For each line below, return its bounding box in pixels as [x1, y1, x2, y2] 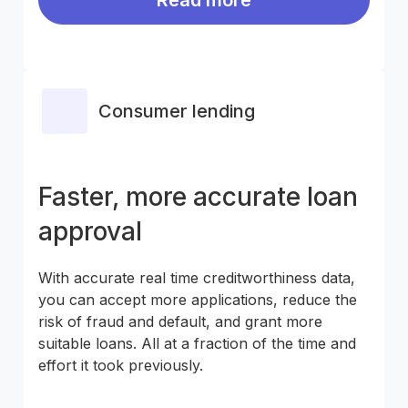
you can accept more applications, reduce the [38, 290, 357, 309]
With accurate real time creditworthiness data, [38, 268, 355, 287]
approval [38, 215, 142, 247]
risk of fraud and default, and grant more [38, 311, 322, 331]
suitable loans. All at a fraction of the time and [38, 333, 356, 352]
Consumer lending [98, 99, 255, 122]
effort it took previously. [38, 355, 203, 374]
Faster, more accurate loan [38, 180, 358, 212]
